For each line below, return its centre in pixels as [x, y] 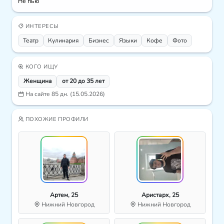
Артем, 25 [64, 195]
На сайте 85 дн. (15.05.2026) [64, 94]
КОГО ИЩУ [41, 66]
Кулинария [63, 41]
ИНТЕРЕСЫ [41, 26]
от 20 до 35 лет [83, 81]
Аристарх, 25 [160, 195]
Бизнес [98, 41]
